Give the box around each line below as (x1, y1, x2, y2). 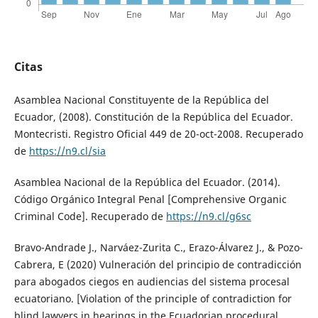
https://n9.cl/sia (28, 144, 106, 158)
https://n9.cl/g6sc (165, 209, 251, 224)
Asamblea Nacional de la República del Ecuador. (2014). (13, 175, 280, 190)
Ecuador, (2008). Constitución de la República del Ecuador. (13, 110, 293, 124)
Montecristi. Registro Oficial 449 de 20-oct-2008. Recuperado (13, 127, 303, 141)
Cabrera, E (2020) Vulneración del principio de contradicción (13, 258, 302, 272)
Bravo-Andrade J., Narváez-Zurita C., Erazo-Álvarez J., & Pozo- (13, 241, 303, 255)
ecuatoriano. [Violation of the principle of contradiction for (13, 292, 292, 306)
